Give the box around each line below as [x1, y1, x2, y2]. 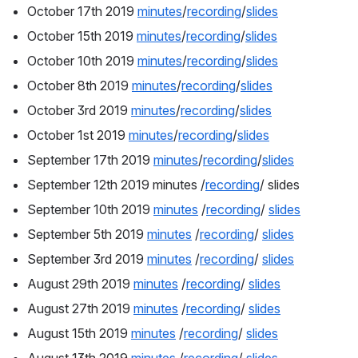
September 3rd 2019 [27, 251, 147, 268]
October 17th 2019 [27, 3, 137, 20]
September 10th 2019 [27, 201, 153, 218]
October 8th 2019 [27, 78, 132, 94]
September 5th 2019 [27, 226, 147, 243]
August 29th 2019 [27, 276, 133, 292]
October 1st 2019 [27, 127, 129, 144]
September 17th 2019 [27, 152, 153, 169]
